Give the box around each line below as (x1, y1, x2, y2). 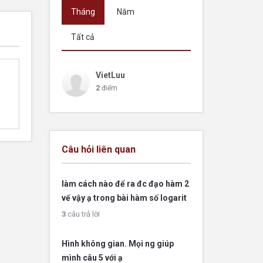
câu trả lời (65, 210, 100, 218)
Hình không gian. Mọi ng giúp (61, 239, 174, 248)
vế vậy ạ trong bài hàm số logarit (61, 193, 187, 203)
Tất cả (70, 32, 95, 42)
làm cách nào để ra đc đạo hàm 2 (61, 179, 189, 188)
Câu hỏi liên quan (61, 144, 136, 155)
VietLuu (95, 70, 125, 80)
